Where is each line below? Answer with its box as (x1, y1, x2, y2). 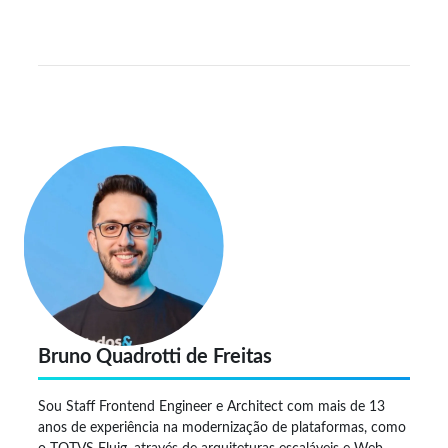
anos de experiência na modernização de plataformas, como (38, 420, 406, 435)
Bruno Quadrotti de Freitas (38, 347, 272, 367)
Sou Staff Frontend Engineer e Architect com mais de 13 (38, 399, 385, 414)
